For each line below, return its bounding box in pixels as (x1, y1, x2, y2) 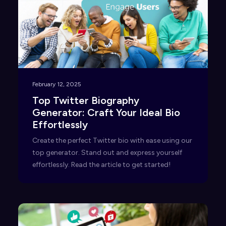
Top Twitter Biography (32, 94, 139, 107)
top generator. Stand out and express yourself (32, 148, 182, 157)
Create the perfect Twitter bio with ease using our (32, 136, 192, 145)
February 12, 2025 (32, 81, 81, 88)
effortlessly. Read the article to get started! (32, 160, 171, 169)
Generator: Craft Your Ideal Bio (32, 106, 180, 119)
